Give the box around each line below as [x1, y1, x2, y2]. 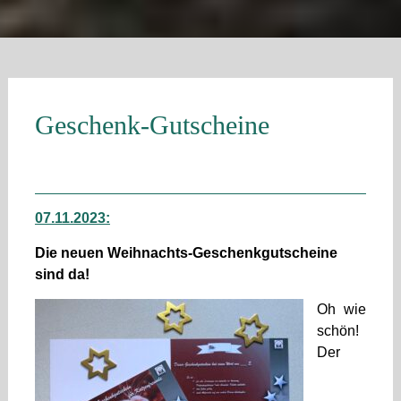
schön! [316, 322, 359, 338]
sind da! [34, 266, 90, 282]
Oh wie [316, 301, 367, 317]
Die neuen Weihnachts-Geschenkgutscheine [34, 244, 337, 260]
